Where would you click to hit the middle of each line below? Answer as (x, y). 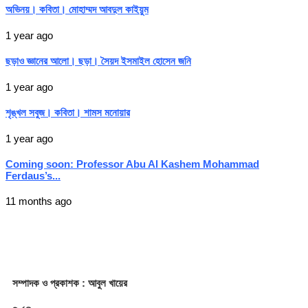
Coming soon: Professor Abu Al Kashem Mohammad (132, 164)
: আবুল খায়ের (106, 283)
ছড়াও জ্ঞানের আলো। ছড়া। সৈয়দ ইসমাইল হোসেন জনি (98, 61)
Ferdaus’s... (33, 175)
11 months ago (38, 201)
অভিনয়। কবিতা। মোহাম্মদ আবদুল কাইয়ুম (77, 10)
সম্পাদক (27, 283)
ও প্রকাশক (62, 283)
